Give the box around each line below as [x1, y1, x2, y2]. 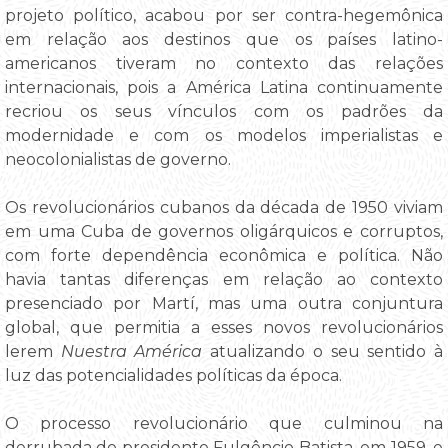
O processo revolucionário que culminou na [5, 414, 443, 434]
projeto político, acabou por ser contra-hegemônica [5, 6, 443, 26]
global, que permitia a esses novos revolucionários [5, 318, 443, 338]
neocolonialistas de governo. [5, 150, 231, 170]
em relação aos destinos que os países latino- [5, 30, 443, 50]
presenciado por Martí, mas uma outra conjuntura [5, 294, 443, 314]
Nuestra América [60, 342, 203, 362]
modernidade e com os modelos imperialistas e [5, 126, 443, 146]
